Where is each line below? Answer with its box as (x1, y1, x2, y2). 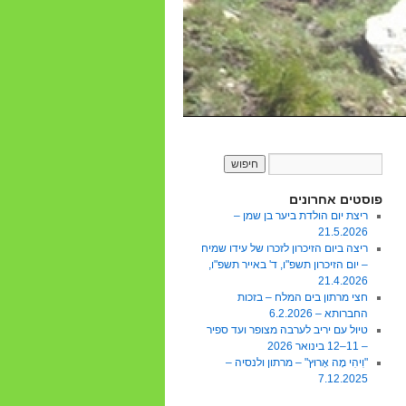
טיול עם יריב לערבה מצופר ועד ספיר (207, 324, 369, 336)
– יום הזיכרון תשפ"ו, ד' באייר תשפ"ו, (208, 258, 369, 271)
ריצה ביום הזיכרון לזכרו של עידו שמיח (201, 242, 369, 255)
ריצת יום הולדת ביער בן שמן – (234, 209, 369, 222)
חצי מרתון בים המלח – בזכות (237, 291, 369, 304)
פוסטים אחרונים (289, 192, 382, 207)
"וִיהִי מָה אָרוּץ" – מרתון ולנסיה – (226, 356, 369, 369)
